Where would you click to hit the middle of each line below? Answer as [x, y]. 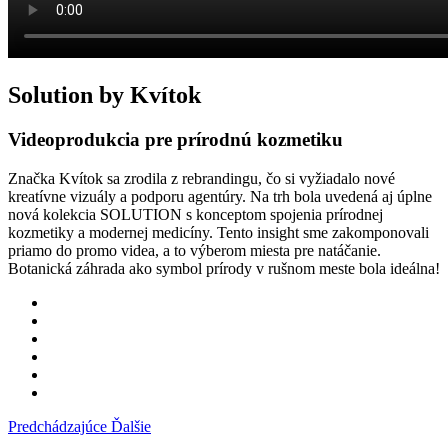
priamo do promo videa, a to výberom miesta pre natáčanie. [194, 250]
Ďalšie [131, 426]
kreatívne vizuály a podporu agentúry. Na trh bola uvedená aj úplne [220, 196]
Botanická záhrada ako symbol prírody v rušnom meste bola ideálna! [224, 268]
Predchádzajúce [57, 426]
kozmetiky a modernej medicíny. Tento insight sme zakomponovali [218, 232]
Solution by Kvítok [104, 94]
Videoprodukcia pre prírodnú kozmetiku [175, 139]
